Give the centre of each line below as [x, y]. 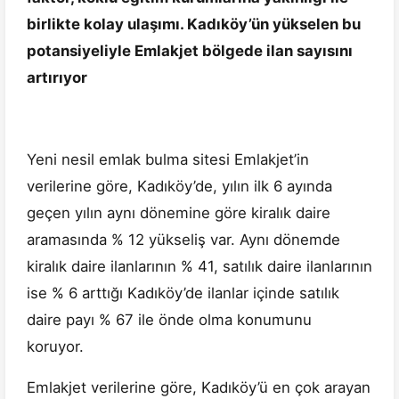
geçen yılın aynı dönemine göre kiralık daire [179, 213]
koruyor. [55, 347]
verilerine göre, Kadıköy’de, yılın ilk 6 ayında [179, 187]
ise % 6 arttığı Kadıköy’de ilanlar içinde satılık [183, 293]
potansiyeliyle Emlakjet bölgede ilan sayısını [190, 51]
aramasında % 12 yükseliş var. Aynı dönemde [183, 240]
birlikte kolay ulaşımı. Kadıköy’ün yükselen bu [194, 24]
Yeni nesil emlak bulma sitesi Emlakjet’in [168, 160]
